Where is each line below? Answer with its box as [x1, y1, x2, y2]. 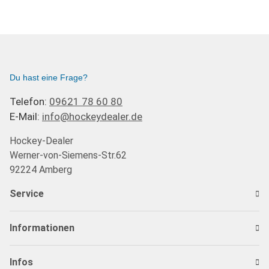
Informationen [10, 222, 74, 234]
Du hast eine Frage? [10, 72, 88, 82]
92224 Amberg [10, 163, 72, 175]
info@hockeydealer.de [42, 110, 142, 122]
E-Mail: [10, 110, 42, 122]
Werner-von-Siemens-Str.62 [10, 149, 127, 161]
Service [10, 187, 44, 199]
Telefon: [10, 95, 49, 107]
